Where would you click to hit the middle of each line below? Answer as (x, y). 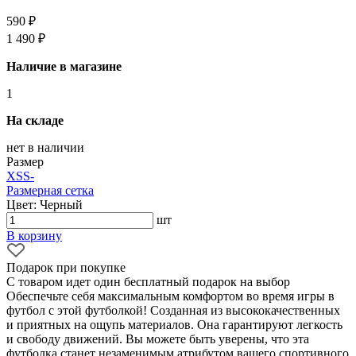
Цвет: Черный (44, 204)
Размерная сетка (50, 190)
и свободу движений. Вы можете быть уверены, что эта (158, 339)
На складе (35, 120)
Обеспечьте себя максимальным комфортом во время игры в (170, 296)
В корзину (34, 235)
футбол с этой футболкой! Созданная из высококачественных (173, 310)
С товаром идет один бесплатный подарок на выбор (148, 281)
